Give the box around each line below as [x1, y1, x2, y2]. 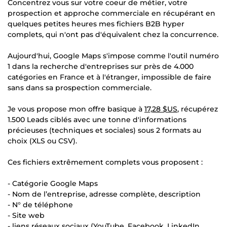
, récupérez [177, 104, 218, 113]
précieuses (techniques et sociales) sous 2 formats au [8, 125, 201, 135]
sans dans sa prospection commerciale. [8, 83, 152, 92]
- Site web [8, 210, 45, 220]
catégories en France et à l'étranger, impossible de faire [8, 72, 211, 82]
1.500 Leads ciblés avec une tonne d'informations [8, 115, 186, 124]
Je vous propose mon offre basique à [8, 104, 144, 113]
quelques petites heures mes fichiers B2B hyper [8, 19, 184, 28]
